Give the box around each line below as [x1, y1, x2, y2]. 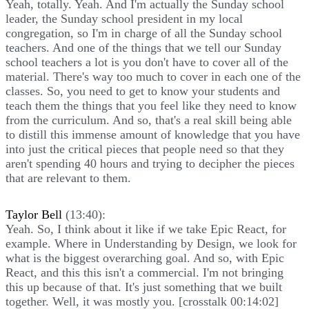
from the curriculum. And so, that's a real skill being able [6, 112, 292, 127]
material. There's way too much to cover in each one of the [6, 69, 301, 83]
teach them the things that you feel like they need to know [6, 98, 297, 112]
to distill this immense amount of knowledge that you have [6, 127, 300, 141]
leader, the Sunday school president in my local [6, 11, 243, 26]
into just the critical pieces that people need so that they [6, 141, 284, 156]
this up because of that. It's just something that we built [6, 279, 282, 294]
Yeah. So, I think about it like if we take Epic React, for [6, 221, 286, 236]
